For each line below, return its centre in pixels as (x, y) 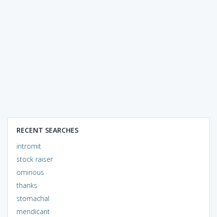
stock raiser (34, 159)
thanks (27, 185)
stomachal (33, 198)
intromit (29, 146)
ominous (30, 172)
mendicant (33, 211)
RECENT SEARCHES (47, 130)
